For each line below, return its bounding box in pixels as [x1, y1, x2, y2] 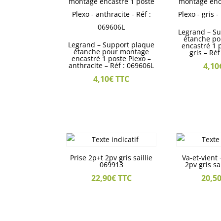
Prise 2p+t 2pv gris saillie [70, 153, 153, 163]
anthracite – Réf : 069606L [69, 61, 154, 71]
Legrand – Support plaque [68, 40, 155, 50]
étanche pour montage [74, 47, 149, 57]
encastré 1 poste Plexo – [72, 54, 151, 64]
